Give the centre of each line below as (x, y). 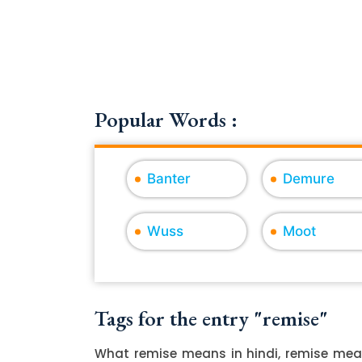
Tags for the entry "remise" (211, 319)
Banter (169, 179)
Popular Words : (166, 120)
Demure (308, 179)
